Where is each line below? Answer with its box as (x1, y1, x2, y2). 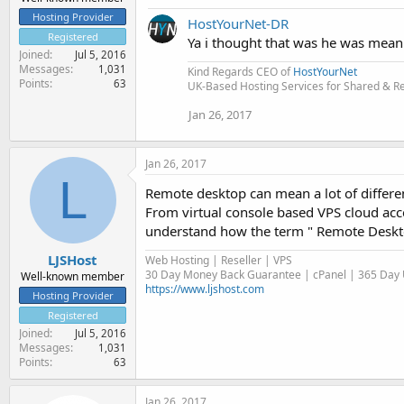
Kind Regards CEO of (188, 64, 293, 79)
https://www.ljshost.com (145, 281, 264, 297)
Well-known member (21, 268, 124, 284)
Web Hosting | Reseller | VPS (145, 252, 292, 268)
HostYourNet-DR (188, 14, 289, 32)
